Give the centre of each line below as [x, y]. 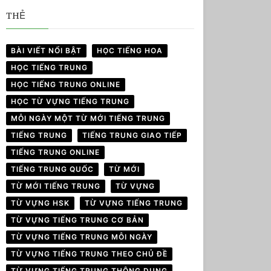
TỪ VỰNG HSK [40, 203]
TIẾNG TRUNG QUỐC [52, 169]
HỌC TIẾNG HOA [129, 51]
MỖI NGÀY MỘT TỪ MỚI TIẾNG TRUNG [88, 119]
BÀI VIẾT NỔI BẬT [46, 51]
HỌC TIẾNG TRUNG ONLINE [65, 85]
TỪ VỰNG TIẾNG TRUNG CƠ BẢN [77, 220]
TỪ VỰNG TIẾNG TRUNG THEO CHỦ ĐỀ [89, 254]
